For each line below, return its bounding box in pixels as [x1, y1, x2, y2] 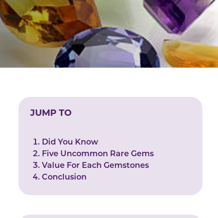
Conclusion [42, 174, 87, 182]
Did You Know [42, 139, 99, 146]
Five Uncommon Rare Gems [42, 150, 154, 158]
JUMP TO [30, 108, 72, 118]
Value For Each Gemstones [42, 162, 149, 170]
